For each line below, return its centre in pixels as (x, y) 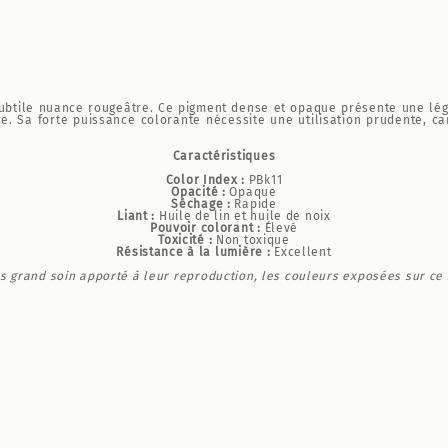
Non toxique (251, 240)
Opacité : (198, 192)
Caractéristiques (224, 156)
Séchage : (201, 204)
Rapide (253, 204)
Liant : (136, 216)
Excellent (301, 252)
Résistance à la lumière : (193, 252)
